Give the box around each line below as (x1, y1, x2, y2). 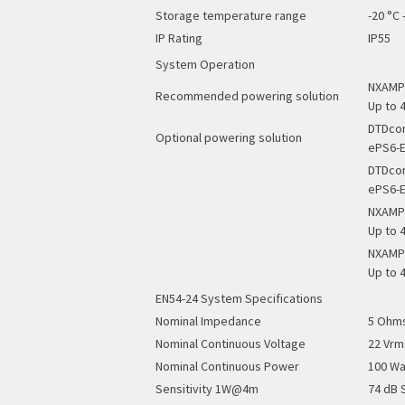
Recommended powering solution (155, 88, 339, 104)
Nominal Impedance (155, 313, 261, 329)
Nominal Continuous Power (155, 358, 299, 374)
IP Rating (155, 30, 202, 46)
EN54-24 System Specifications (155, 290, 323, 306)
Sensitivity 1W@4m (155, 381, 259, 397)
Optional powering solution (155, 129, 302, 146)
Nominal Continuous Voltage (155, 335, 306, 352)
